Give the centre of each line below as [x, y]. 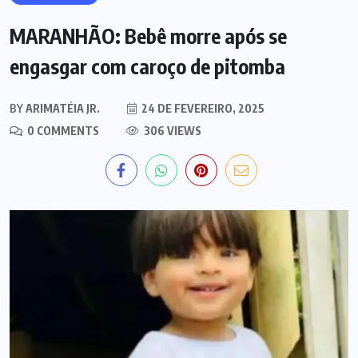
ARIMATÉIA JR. [62, 108]
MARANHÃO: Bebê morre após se [148, 36]
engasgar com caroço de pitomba [147, 66]
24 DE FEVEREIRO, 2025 [202, 108]
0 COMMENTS [62, 130]
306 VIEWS [171, 130]
